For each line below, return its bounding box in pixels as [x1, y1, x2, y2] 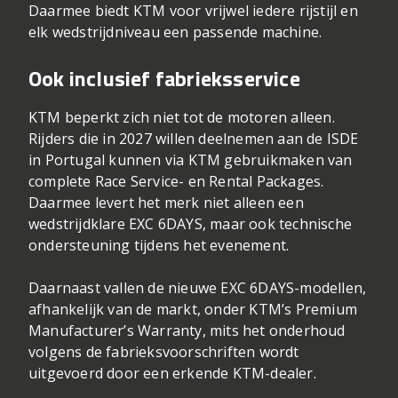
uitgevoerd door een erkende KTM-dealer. [28, 363, 316, 384]
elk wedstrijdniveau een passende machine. [28, 22, 322, 43]
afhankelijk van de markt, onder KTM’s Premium [28, 299, 358, 320]
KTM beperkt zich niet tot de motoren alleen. [28, 107, 335, 128]
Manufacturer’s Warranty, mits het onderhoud [28, 321, 346, 341]
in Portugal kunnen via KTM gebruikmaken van [28, 150, 353, 171]
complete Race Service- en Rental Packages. [28, 171, 324, 192]
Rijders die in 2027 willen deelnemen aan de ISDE [28, 129, 359, 149]
